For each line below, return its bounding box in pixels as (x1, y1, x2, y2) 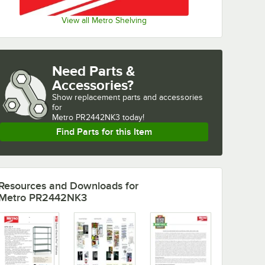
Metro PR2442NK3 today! (52, 113, 144, 122)
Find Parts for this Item (56, 127, 152, 138)
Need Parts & (52, 63, 135, 79)
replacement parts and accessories (75, 93, 203, 102)
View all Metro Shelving (62, 16, 147, 25)
